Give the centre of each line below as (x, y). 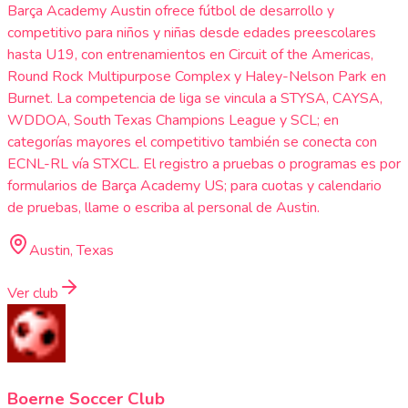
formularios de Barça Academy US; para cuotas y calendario (194, 185)
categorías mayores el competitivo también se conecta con (192, 142)
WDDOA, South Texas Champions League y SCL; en (173, 120)
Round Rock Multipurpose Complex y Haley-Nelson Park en (197, 76)
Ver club (33, 293)
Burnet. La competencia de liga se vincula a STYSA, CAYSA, (195, 98)
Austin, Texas (71, 250)
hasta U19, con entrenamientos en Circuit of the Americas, (190, 54)
